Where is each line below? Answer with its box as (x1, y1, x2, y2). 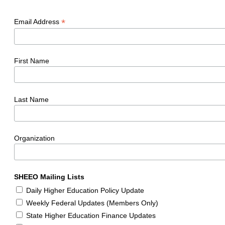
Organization (14, 134, 55, 142)
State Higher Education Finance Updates (26, 211, 156, 219)
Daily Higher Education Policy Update (26, 186, 144, 194)
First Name (14, 57, 49, 65)
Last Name (14, 95, 49, 104)
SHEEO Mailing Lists (14, 172, 84, 181)
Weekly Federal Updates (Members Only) (26, 198, 158, 207)
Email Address (14, 17, 61, 26)
